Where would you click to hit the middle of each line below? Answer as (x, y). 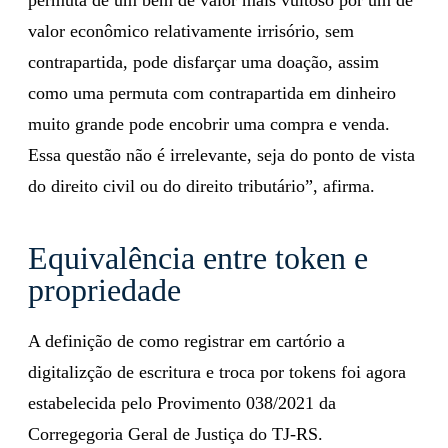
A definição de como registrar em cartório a (186, 340)
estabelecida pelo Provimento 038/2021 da (182, 402)
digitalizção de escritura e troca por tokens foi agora (217, 371)
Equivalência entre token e (198, 257)
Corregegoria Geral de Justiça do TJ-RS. (175, 433)
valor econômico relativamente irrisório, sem (191, 30)
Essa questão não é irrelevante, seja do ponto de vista (221, 154)
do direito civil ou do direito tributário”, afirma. (201, 185)
